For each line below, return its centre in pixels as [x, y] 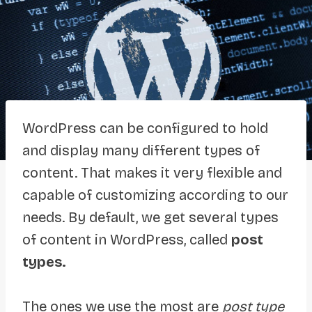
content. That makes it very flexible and [152, 172]
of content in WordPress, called [127, 239]
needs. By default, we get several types [150, 217]
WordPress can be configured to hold [145, 128]
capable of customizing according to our [155, 195]
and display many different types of [141, 150]
